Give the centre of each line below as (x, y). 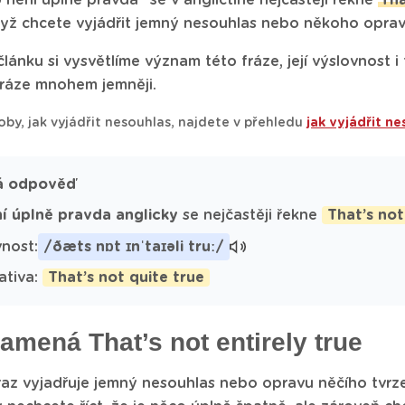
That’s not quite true (126, 278)
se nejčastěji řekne (250, 215)
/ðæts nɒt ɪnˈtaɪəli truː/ (134, 247)
